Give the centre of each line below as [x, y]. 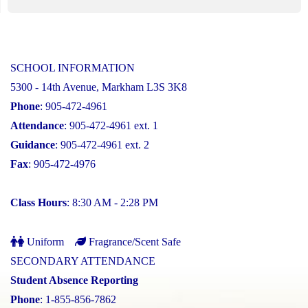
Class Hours [38, 202]
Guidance [33, 144]
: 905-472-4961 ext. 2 [102, 144]
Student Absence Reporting [74, 280]
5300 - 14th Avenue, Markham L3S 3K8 [99, 87]
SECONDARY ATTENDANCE [83, 261]
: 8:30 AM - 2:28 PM [112, 202]
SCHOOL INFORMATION [73, 67]
